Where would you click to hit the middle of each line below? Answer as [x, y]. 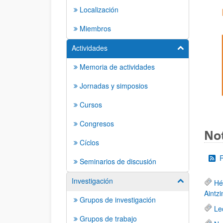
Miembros [95, 28]
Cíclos [89, 142]
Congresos [97, 123]
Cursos [91, 105]
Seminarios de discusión [118, 161]
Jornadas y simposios [114, 86]
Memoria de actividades [117, 67]
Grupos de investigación [118, 200]
